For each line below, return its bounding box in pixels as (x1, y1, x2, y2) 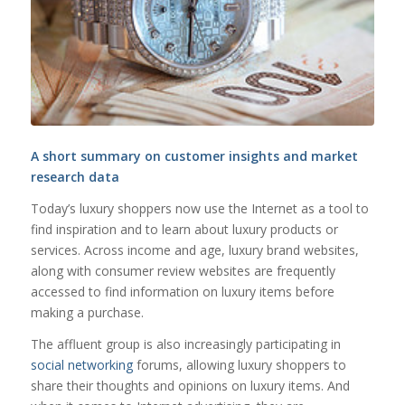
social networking (30, 355, 133, 373)
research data (30, 167, 119, 185)
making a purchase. (30, 303, 144, 321)
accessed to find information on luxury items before (30, 282, 334, 300)
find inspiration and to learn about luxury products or (30, 220, 338, 238)
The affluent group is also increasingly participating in (30, 334, 341, 353)
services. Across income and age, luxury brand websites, (30, 240, 359, 259)
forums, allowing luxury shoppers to (132, 355, 346, 373)
